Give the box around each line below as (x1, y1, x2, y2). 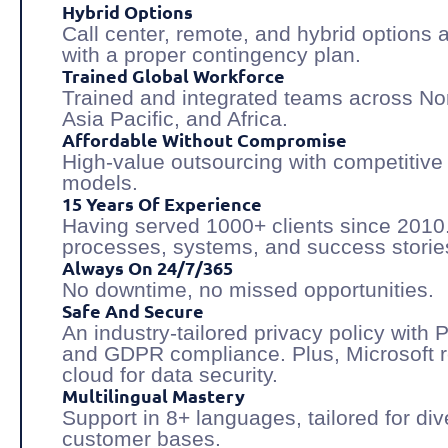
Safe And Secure (62, 299, 204, 323)
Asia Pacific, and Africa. (62, 107, 288, 131)
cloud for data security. (62, 363, 278, 387)
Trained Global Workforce (62, 64, 285, 88)
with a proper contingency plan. (62, 43, 361, 67)
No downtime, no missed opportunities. (62, 278, 434, 302)
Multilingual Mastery (62, 384, 245, 408)
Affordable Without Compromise (62, 128, 347, 152)
